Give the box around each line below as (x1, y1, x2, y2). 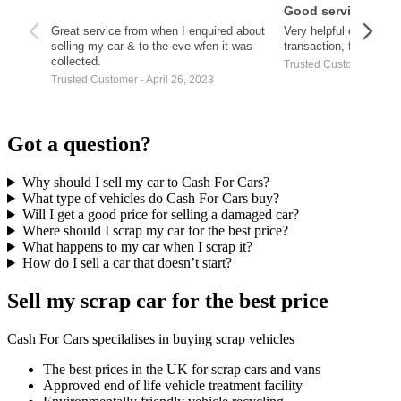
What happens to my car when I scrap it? (21, 239, 252, 255)
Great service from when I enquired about (51, 24, 265, 38)
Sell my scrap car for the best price (7, 289, 328, 312)
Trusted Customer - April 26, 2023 (51, 73, 214, 87)
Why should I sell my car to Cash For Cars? (21, 175, 269, 191)
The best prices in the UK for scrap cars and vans (43, 361, 320, 377)
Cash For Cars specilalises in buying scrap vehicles (7, 330, 294, 346)
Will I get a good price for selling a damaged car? (21, 207, 299, 223)
